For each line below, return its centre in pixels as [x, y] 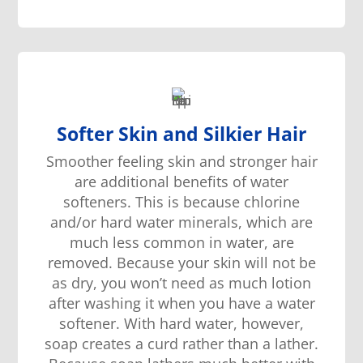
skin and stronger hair [242, 162]
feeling [142, 162]
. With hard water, [177, 324]
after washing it [101, 303]
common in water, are [218, 243]
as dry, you [91, 283]
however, [271, 324]
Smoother [81, 162]
